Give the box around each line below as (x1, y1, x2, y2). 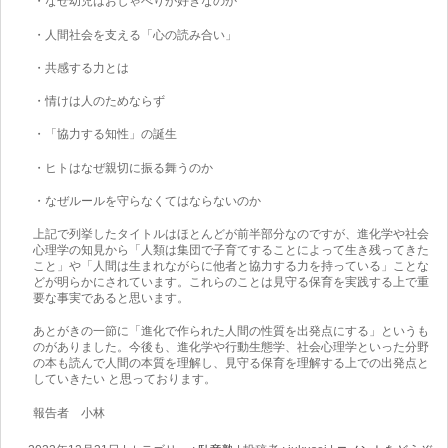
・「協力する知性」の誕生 (32, 128, 177, 141)
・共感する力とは (32, 61, 129, 74)
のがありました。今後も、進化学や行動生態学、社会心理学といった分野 (32, 341, 429, 354)
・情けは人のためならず (32, 95, 165, 108)
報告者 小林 (32, 406, 105, 419)
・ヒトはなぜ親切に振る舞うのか (32, 161, 213, 174)
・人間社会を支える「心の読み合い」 (32, 28, 237, 41)
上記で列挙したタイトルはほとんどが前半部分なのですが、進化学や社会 (32, 228, 429, 241)
